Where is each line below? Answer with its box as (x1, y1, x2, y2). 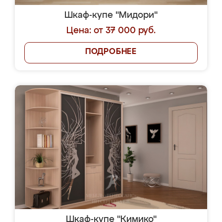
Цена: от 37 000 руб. (66, 26, 156, 35)
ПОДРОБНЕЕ (85, 48, 137, 56)
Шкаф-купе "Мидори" (64, 11, 158, 20)
